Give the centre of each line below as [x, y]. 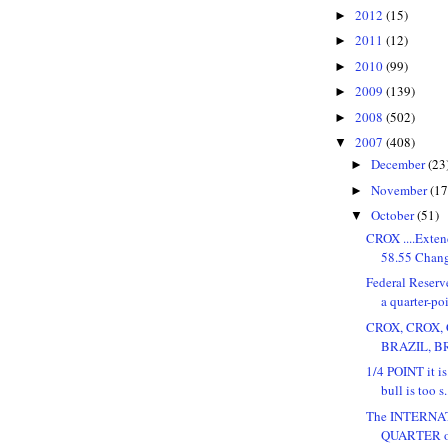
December [399, 164]
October [393, 215]
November [400, 189]
